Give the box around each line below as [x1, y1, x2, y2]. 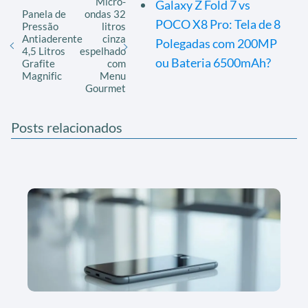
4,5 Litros [22, 44, 65, 57]
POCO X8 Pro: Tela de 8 [155, 16, 280, 32]
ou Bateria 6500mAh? [155, 54, 271, 70]
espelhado [80, 44, 126, 57]
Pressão [22, 19, 58, 32]
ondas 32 [85, 7, 126, 20]
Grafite [22, 56, 55, 69]
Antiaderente [22, 32, 82, 45]
